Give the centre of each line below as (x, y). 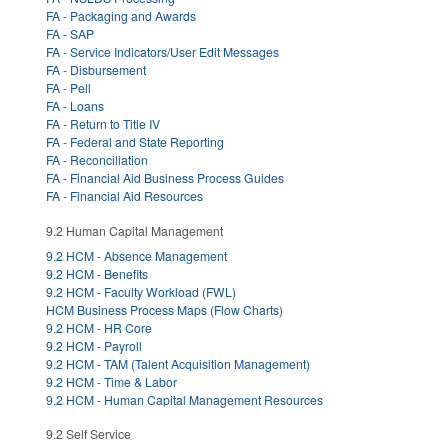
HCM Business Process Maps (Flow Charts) (164, 309)
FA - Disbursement (96, 70)
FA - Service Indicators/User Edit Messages (162, 52)
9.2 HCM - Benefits (97, 273)
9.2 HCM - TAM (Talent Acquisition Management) (178, 363)
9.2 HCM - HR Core (99, 327)
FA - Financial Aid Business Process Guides (165, 178)
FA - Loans (75, 106)
